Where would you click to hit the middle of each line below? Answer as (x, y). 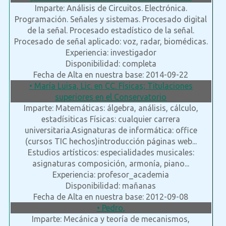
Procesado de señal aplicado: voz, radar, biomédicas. (111, 42)
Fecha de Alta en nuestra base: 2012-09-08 (111, 197)
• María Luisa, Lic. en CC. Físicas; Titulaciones (111, 86)
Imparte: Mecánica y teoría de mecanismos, (111, 219)
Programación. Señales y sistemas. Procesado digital (111, 19)
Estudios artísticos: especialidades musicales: (111, 153)
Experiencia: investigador (111, 53)
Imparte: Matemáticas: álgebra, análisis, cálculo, (111, 108)
